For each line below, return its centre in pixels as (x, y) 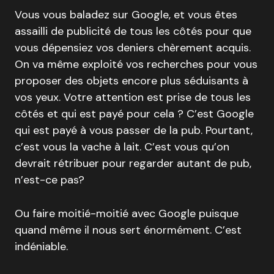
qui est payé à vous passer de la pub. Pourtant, (134, 131)
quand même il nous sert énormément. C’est (128, 230)
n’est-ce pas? (50, 180)
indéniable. (41, 247)
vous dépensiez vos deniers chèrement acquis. (133, 48)
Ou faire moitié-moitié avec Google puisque (127, 214)
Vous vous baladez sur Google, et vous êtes (126, 15)
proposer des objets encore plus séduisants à (131, 81)
